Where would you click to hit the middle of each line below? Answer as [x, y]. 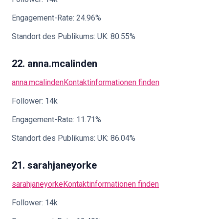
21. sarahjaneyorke [54, 165]
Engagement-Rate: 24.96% [56, 18]
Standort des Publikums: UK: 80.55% [74, 36]
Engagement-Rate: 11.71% [56, 120]
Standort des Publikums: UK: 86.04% [74, 138]
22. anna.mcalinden [55, 64]
